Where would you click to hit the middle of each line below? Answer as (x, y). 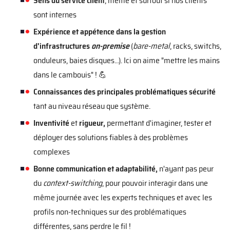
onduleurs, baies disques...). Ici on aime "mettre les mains (127, 60)
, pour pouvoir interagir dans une (155, 183)
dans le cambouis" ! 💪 (70, 75)
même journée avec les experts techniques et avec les (123, 197)
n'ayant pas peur (186, 169)
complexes (52, 152)
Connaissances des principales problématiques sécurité (124, 92)
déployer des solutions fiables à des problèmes (111, 137)
